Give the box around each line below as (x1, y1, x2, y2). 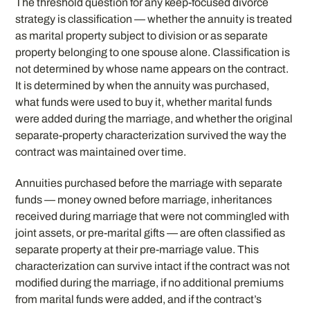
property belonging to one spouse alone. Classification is (15, 46, 291, 59)
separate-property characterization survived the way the (15, 129, 287, 142)
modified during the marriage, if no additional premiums (15, 277, 284, 289)
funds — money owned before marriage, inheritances (15, 194, 273, 206)
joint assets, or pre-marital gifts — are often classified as (15, 227, 286, 239)
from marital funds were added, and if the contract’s (15, 293, 262, 306)
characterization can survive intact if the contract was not (15, 260, 291, 273)
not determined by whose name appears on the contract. (15, 63, 289, 75)
